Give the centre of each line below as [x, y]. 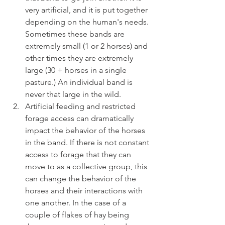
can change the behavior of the [82, 179]
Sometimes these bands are [76, 34]
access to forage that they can [79, 155]
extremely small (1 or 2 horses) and [87, 46]
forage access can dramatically [80, 119]
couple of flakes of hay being [78, 215]
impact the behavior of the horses [86, 131]
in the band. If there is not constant [88, 143]
